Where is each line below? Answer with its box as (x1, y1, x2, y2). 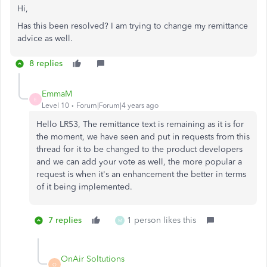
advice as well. (17, 33, 73, 44)
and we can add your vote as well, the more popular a (36, 157, 242, 167)
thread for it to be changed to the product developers (36, 144, 243, 155)
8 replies (29, 58, 63, 69)
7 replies (48, 215, 82, 226)
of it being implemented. (36, 182, 132, 193)
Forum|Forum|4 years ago (76, 101, 159, 110)
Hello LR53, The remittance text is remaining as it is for (36, 119, 244, 130)
